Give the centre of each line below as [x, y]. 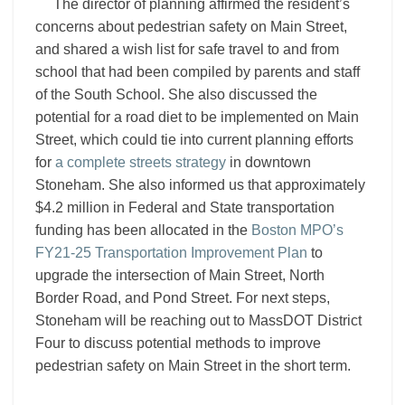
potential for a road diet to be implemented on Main [197, 117]
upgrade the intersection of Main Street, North [180, 275]
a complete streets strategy [141, 162]
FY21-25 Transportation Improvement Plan [171, 253]
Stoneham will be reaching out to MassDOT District [198, 320]
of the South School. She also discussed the [176, 94]
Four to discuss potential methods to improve [178, 343]
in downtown [268, 162]
